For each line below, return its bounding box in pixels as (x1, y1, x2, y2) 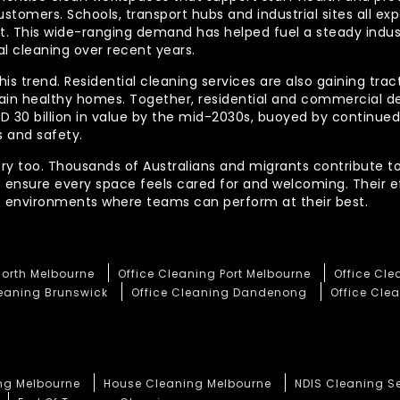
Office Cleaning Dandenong (131, 285, 307, 300)
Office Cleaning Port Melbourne (118, 266, 311, 281)
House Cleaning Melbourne (104, 376, 271, 391)
